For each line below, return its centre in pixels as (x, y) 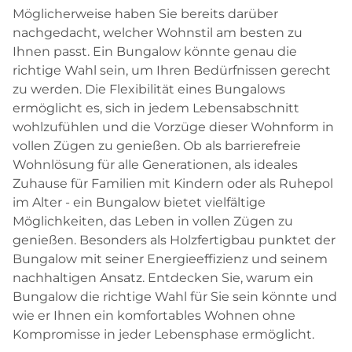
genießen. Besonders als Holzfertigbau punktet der (174, 240)
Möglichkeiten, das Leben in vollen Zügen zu (153, 222)
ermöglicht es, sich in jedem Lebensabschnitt (156, 108)
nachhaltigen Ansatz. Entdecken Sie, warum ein (163, 278)
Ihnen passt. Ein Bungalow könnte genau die (155, 52)
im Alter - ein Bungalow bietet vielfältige (139, 203)
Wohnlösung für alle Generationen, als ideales (155, 165)
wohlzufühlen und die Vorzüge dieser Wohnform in (173, 127)
